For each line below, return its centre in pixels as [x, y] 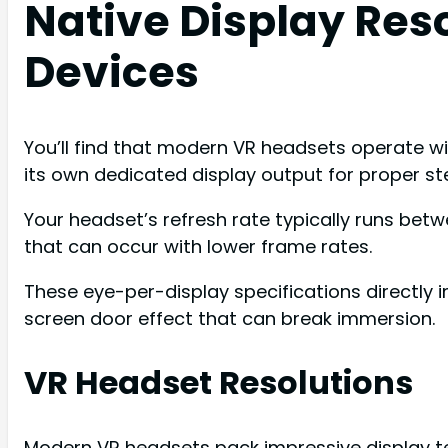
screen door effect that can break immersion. [229, 318]
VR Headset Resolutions [218, 382]
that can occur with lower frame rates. [198, 246]
